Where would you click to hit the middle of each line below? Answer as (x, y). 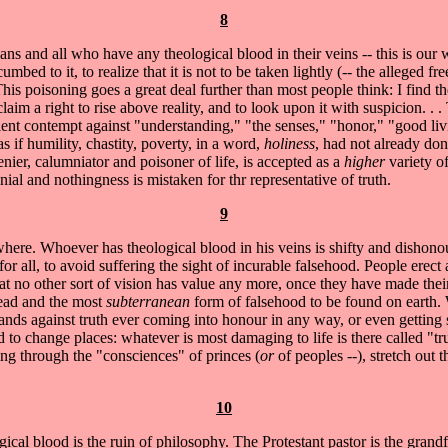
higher (366, 161)
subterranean (148, 301)
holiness (289, 143)
